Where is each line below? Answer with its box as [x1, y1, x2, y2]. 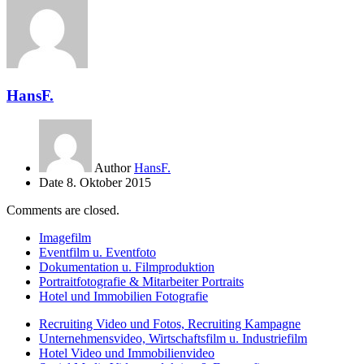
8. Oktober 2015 [67, 175, 151, 190]
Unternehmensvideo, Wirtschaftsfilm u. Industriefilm [39, 331, 307, 346]
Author [94, 161, 131, 175]
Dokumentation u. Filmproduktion [39, 260, 214, 275]
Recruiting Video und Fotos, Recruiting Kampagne [39, 317, 301, 331]
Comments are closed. [6, 203, 119, 218]
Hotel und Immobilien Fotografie [39, 289, 208, 304]
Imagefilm [39, 231, 91, 245]
